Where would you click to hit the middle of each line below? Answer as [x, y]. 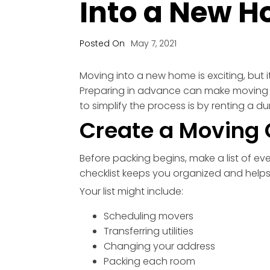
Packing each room [149, 262]
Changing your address [159, 246]
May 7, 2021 [154, 44]
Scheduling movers [149, 216]
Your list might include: [131, 192]
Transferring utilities [149, 231]
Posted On [102, 44]
